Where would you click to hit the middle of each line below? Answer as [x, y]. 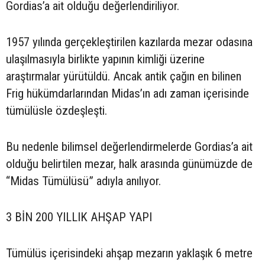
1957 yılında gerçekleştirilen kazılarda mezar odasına [129, 42]
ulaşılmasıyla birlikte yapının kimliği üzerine [105, 59]
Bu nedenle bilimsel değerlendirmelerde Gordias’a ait [129, 147]
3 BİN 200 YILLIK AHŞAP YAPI [79, 217]
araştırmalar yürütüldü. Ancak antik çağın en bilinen [124, 77]
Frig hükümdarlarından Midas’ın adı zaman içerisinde [127, 94]
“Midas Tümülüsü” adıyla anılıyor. [83, 181]
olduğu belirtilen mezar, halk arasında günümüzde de [129, 164]
